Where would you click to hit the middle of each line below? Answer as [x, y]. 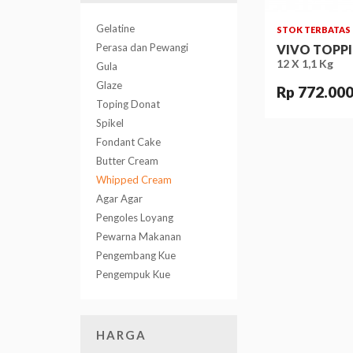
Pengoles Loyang [135, 217]
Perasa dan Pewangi [142, 47]
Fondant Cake [128, 142]
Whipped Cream [134, 180]
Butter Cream [127, 161]
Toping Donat [128, 104]
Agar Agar [119, 199]
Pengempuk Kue [133, 274]
